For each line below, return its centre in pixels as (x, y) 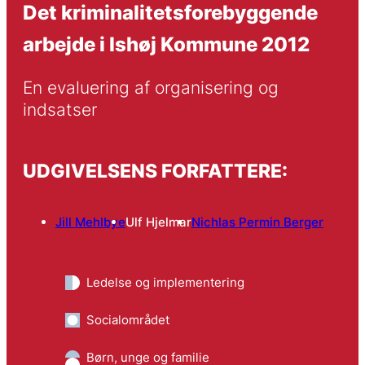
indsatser (59, 110)
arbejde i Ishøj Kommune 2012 (166, 44)
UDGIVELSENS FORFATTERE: (155, 170)
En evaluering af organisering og (150, 88)
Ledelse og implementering (165, 283)
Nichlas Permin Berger (257, 222)
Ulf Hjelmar (158, 222)
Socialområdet (128, 320)
